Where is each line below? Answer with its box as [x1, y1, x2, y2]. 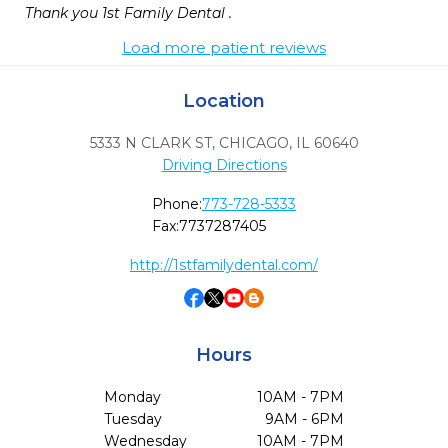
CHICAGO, [218, 134, 292, 152]
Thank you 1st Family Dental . [25, 4, 236, 22]
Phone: [152, 195, 202, 213]
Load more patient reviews [122, 38, 326, 57]
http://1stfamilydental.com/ [130, 256, 318, 274]
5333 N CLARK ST [89, 134, 212, 152]
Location [183, 90, 265, 112]
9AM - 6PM [265, 410, 344, 428]
